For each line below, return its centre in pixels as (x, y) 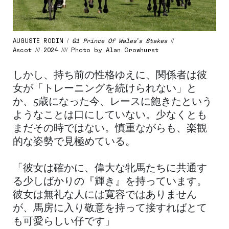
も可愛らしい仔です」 (64, 222)
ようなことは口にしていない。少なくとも (110, 115)
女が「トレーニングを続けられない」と (105, 89)
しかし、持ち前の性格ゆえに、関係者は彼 (110, 75)
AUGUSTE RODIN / (42, 40)
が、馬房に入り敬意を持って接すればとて (110, 208)
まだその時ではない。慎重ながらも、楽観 (110, 129)
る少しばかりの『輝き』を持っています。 (110, 182)
